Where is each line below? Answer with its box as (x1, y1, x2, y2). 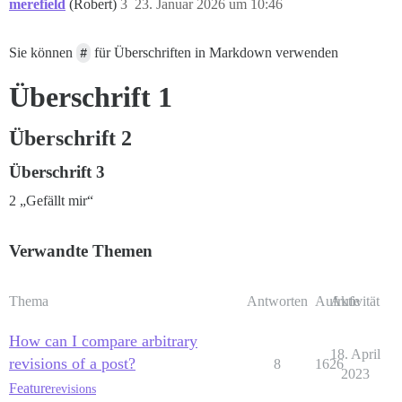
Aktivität (330, 293, 380, 310)
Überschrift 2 (9, 127, 132, 151)
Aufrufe (315, 293, 360, 310)
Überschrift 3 (9, 162, 105, 182)
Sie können (9, 45, 76, 61)
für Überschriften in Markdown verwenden (91, 45, 338, 61)
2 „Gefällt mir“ (9, 193, 93, 209)
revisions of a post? (9, 354, 135, 373)
